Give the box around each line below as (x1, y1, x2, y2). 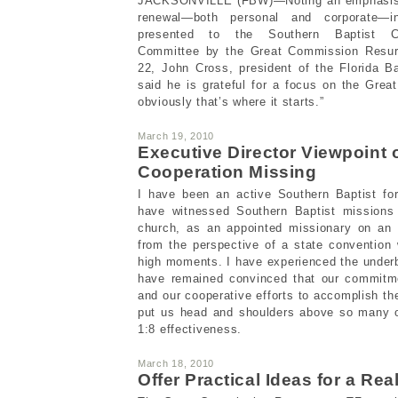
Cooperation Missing (138, 162, 317, 181)
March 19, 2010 (138, 130, 215, 141)
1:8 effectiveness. (138, 322, 242, 336)
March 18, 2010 (138, 357, 215, 369)
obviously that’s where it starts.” (138, 94, 324, 108)
